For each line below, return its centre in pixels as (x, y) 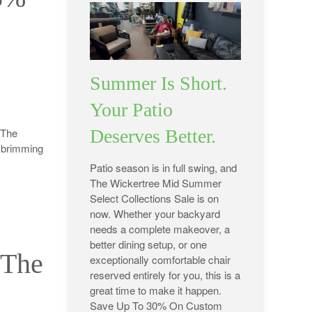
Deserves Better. (153, 136)
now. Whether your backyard (155, 214)
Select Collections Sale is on (154, 198)
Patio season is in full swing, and (163, 168)
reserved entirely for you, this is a (165, 275)
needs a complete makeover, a (159, 229)
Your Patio (131, 110)
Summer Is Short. (158, 84)
